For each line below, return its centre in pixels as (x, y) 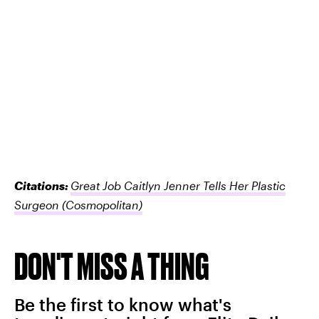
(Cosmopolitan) (101, 205)
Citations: (42, 185)
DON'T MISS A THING (112, 266)
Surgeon (37, 205)
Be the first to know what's (123, 304)
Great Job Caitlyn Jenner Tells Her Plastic (178, 185)
